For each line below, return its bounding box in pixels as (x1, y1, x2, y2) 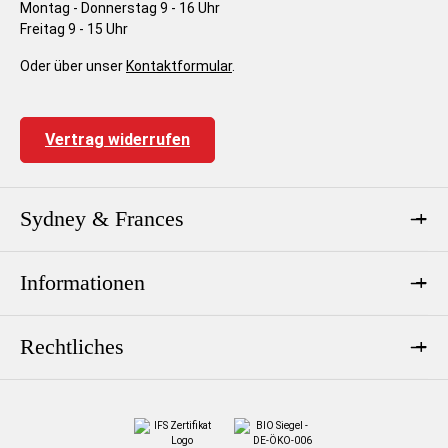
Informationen (20, 270, 145, 295)
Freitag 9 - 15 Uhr (20, 20, 128, 37)
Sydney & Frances (20, 206, 184, 231)
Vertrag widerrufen (45, 129, 190, 149)
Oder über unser (20, 57, 126, 74)
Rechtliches (20, 334, 124, 359)
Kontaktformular (126, 57, 232, 74)
